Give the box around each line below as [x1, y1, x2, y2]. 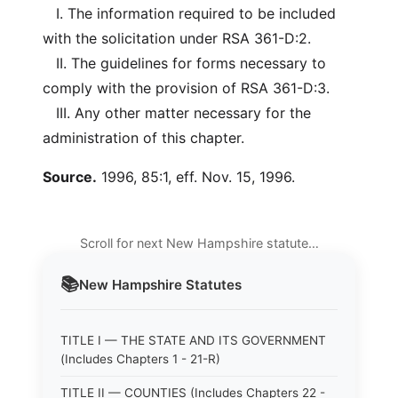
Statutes [182, 275, 242, 293]
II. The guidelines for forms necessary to [43, 54, 326, 72]
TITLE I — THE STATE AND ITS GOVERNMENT [60, 333, 326, 347]
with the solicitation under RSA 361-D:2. [43, 29, 311, 47]
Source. [43, 168, 97, 186]
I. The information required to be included [43, 4, 336, 22]
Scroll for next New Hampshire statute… [79, 235, 319, 251]
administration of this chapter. [43, 129, 244, 147]
